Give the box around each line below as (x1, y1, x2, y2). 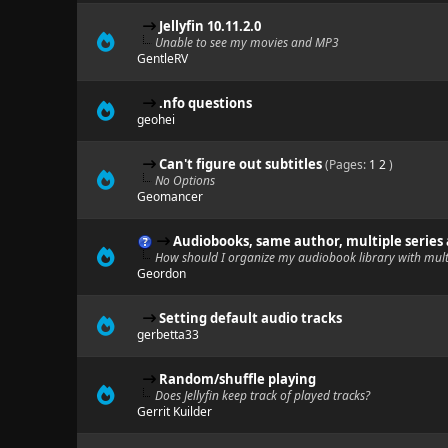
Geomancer (136, 188, 203, 205)
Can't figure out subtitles (158, 155, 322, 173)
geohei (136, 111, 175, 128)
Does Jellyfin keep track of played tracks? (154, 387, 370, 404)
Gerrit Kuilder (136, 403, 212, 420)
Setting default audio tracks (158, 309, 342, 327)
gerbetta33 (136, 326, 199, 343)
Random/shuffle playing (158, 370, 316, 388)
